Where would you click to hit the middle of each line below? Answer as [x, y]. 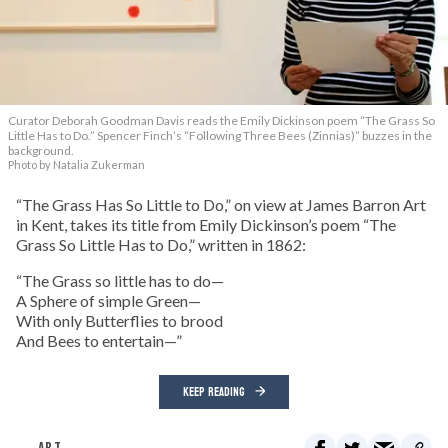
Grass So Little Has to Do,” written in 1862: [161, 245]
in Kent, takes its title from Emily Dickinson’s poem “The [206, 225]
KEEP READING [214, 392]
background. [41, 151]
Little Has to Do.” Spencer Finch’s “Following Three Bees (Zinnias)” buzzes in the [220, 136]
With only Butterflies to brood [119, 321]
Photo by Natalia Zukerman [76, 165]
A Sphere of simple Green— [108, 301]
